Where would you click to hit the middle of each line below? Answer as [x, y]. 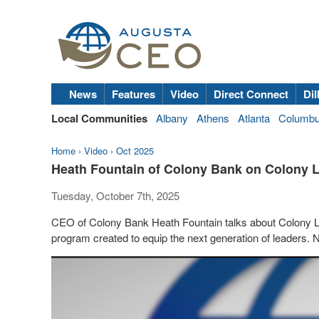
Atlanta [254, 118]
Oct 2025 [135, 151]
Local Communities [99, 118]
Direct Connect [251, 94]
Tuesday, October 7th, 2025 [115, 195]
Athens [213, 118]
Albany [172, 118]
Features [134, 94]
